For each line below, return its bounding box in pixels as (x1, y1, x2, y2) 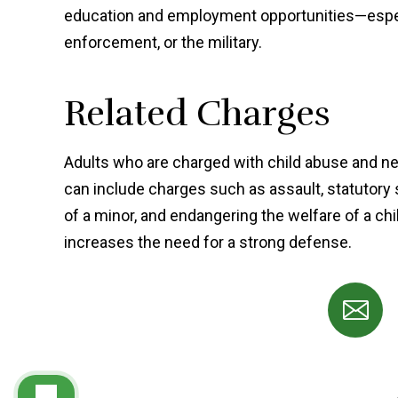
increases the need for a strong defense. (64, 233, 352, 252)
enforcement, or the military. (64, 33, 262, 52)
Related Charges (64, 92, 330, 137)
